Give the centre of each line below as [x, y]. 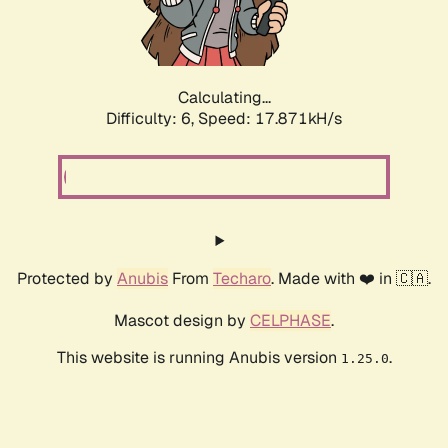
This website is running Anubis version [198, 358]
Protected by [67, 279]
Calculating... [224, 98]
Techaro [242, 279]
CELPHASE [290, 321]
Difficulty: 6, [152, 119]
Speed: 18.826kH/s [270, 119]
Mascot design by [182, 321]
